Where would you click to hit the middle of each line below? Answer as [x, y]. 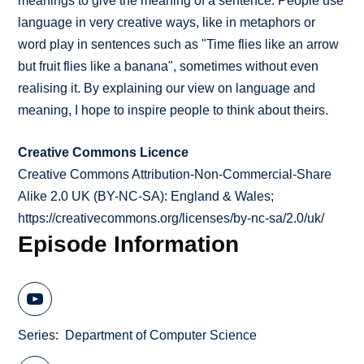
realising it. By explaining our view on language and [167, 89]
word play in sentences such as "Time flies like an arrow [179, 45]
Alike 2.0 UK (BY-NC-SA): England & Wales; [146, 197]
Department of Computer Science [161, 335]
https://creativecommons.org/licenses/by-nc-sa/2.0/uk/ [171, 219]
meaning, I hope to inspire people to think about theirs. [173, 110]
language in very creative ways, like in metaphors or [167, 23]
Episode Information [129, 244]
